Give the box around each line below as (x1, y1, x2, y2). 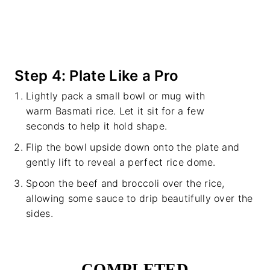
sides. (26, 207, 53, 220)
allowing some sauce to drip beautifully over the (26, 192, 253, 205)
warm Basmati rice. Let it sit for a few (26, 105, 204, 118)
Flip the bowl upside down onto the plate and (26, 141, 240, 154)
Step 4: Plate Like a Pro (14, 67, 179, 85)
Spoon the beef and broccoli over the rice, (26, 177, 225, 190)
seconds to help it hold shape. (26, 120, 168, 133)
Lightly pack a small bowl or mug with (26, 90, 206, 102)
